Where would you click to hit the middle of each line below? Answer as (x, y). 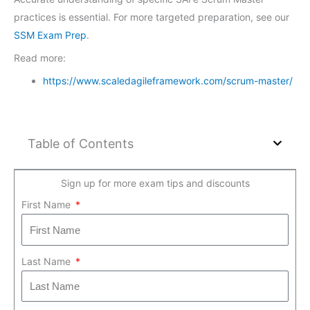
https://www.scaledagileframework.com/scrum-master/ (168, 80)
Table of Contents (81, 143)
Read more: (40, 57)
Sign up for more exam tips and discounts (155, 183)
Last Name (47, 261)
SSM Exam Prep (50, 35)
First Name (47, 205)
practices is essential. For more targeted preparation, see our (152, 17)
